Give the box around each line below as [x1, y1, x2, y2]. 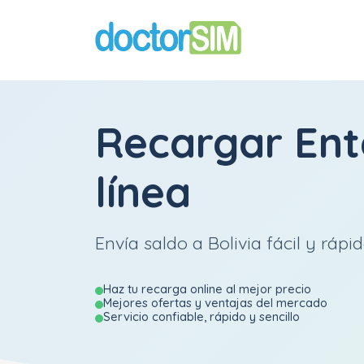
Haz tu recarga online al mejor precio [103, 281, 311, 297]
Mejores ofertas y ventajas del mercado [103, 295, 327, 310]
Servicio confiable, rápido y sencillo [103, 309, 300, 324]
